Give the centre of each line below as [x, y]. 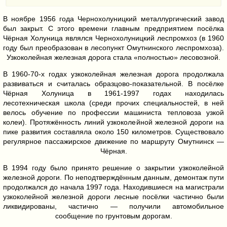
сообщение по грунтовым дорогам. [113, 216]
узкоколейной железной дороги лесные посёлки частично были [113, 197]
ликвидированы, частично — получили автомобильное [113, 206]
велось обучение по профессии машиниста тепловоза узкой [113, 113]
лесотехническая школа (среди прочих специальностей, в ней [113, 103]
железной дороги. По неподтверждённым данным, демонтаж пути [113, 178]
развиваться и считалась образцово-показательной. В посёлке [113, 84]
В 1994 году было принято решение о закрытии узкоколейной [113, 168]
